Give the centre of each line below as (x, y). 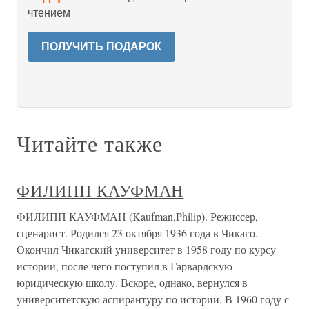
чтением (49, 13)
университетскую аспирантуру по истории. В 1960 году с (153, 299)
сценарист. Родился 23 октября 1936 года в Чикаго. (137, 233)
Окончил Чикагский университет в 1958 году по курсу (146, 249)
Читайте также (90, 143)
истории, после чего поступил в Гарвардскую (124, 266)
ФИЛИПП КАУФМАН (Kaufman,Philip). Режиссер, (137, 216)
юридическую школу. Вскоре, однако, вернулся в (132, 282)
